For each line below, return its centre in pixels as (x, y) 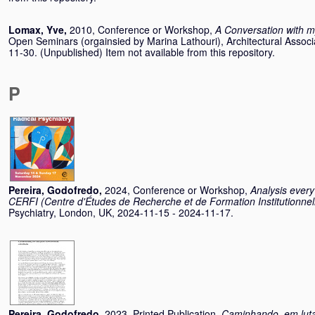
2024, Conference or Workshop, (178, 190)
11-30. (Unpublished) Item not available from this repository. (142, 52)
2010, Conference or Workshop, (142, 30)
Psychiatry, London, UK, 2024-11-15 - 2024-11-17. (121, 212)
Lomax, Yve (36, 30)
